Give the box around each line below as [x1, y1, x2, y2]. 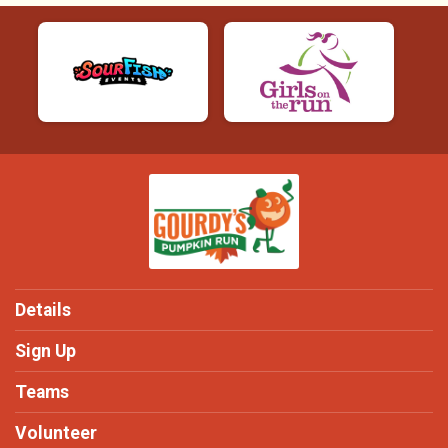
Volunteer [15, 423, 97, 443]
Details [15, 300, 71, 320]
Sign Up [15, 341, 76, 361]
